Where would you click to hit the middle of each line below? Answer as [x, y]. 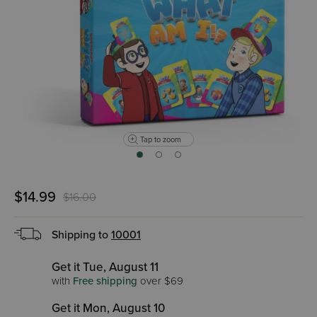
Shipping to [81, 235]
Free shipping [105, 281]
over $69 [160, 281]
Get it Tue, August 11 [105, 267]
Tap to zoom [161, 139]
